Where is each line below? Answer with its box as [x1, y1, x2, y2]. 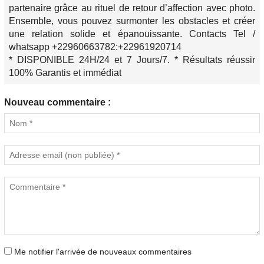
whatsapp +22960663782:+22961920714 [9, 42, 181, 52]
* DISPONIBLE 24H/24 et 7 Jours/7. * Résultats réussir [9, 55, 255, 65]
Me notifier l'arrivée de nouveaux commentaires [14, 247, 192, 257]
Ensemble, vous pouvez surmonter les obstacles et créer [9, 16, 255, 27]
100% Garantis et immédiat [9, 68, 121, 78]
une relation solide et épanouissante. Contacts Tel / [9, 29, 255, 39]
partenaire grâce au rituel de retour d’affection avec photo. [9, 3, 255, 14]
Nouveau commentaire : [4, 97, 111, 108]
